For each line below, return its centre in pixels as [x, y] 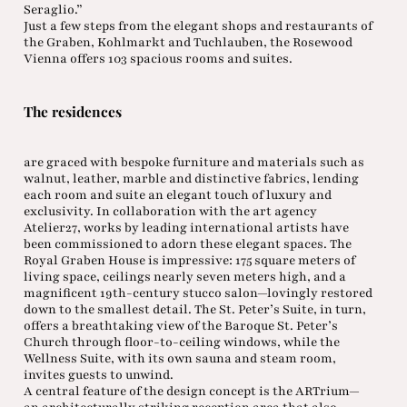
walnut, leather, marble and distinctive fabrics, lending [191, 178]
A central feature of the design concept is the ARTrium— [191, 391]
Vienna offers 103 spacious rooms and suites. [158, 59]
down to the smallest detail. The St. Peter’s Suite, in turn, [194, 309]
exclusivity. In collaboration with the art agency [170, 211]
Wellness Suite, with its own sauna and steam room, [179, 358]
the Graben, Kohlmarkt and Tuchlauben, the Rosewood [188, 43]
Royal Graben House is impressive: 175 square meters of [189, 260]
